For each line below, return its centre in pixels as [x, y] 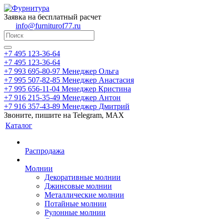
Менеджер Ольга [90, 71]
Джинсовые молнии [78, 186]
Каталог [19, 125]
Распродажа [45, 151]
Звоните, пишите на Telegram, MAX [64, 115]
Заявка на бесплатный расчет [53, 17]
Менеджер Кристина [96, 89]
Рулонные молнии [75, 212]
